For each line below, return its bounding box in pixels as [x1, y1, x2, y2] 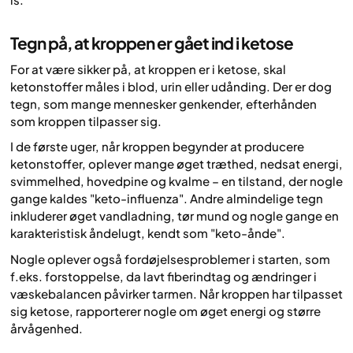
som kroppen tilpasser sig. [10, 113, 162, 129]
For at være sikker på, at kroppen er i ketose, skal [10, 61, 286, 77]
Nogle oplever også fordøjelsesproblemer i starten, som [10, 251, 330, 266]
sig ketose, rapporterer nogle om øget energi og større [10, 303, 321, 318]
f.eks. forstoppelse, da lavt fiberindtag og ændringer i [10, 268, 317, 284]
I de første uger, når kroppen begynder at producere [10, 139, 304, 154]
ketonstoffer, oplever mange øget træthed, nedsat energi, [10, 156, 343, 172]
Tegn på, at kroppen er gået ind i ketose [10, 32, 293, 54]
